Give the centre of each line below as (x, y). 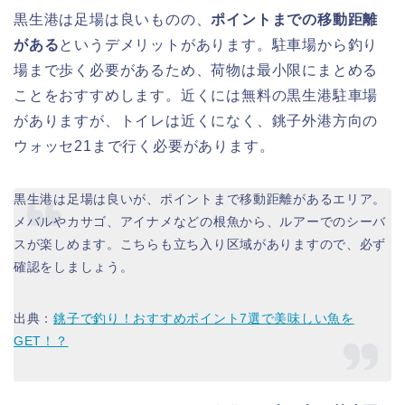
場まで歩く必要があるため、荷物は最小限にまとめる (196, 70)
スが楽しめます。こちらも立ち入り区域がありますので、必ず (200, 244)
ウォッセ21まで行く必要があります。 (144, 146)
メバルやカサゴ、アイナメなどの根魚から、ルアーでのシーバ (200, 221)
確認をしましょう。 (74, 266)
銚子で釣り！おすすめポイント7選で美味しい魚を (204, 318)
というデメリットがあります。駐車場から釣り (219, 44)
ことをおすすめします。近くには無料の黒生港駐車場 (196, 95)
